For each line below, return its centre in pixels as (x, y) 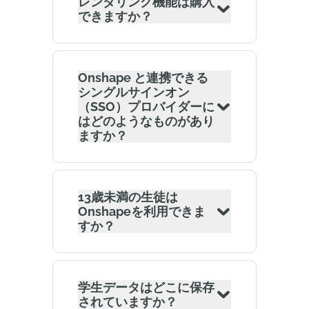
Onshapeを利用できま (142, 211)
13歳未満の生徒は (128, 197)
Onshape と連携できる (143, 78)
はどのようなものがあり (146, 121)
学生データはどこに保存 (146, 287)
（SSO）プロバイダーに (146, 107)
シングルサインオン (134, 92)
